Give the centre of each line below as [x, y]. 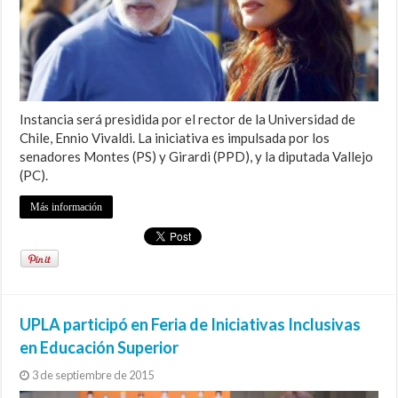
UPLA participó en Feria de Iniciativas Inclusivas [191, 324]
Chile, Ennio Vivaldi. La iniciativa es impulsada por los [175, 137]
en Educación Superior [99, 347]
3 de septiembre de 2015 [93, 374]
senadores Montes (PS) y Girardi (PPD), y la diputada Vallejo [197, 156]
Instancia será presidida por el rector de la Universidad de [188, 119]
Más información [67, 207]
